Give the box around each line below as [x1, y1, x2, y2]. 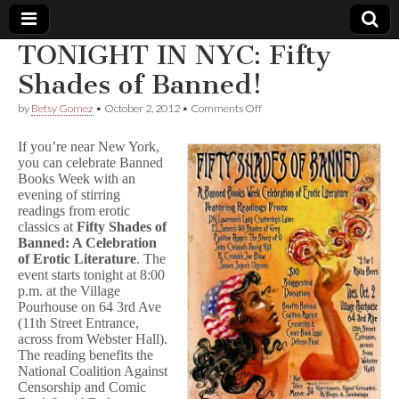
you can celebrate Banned [18, 155, 163, 170]
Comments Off [191, 102, 262, 115]
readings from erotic [18, 203, 130, 218]
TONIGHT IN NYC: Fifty [18, 39, 331, 71]
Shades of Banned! [18, 69, 262, 101]
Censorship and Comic [18, 379, 146, 395]
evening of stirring [18, 187, 120, 202]
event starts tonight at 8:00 [18, 267, 165, 282]
